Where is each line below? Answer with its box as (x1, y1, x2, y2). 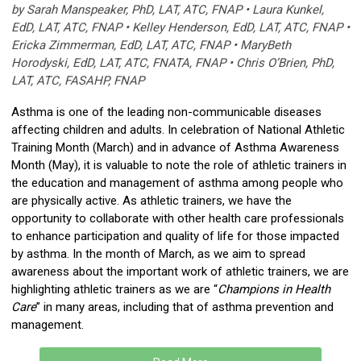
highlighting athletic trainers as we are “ (11, 282, 218, 297)
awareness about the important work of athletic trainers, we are (11, 264, 349, 280)
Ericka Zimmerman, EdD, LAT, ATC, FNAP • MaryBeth (11, 38, 291, 53)
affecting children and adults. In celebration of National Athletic (11, 122, 345, 138)
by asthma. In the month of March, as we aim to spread (11, 247, 305, 262)
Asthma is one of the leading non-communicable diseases (11, 105, 322, 120)
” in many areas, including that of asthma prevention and (36, 300, 334, 315)
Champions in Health (218, 282, 330, 297)
